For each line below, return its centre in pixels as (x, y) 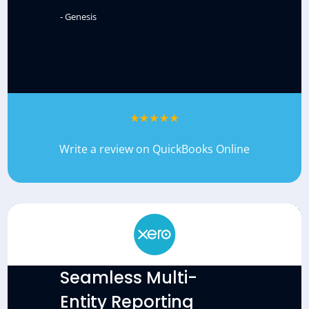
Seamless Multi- (128, 277)
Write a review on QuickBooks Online (154, 149)
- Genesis (78, 16)
